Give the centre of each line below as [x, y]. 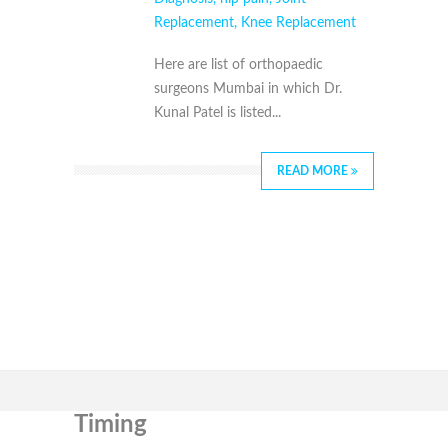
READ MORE [314, 171]
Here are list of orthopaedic [238, 65]
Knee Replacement [298, 23]
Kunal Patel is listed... [217, 113]
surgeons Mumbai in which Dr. [248, 89]
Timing [110, 425]
